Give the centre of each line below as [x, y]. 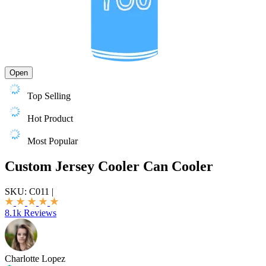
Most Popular [53, 141]
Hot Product [50, 118]
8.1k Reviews [31, 213]
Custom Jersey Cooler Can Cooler [109, 166]
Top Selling [49, 96]
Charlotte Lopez [35, 258]
